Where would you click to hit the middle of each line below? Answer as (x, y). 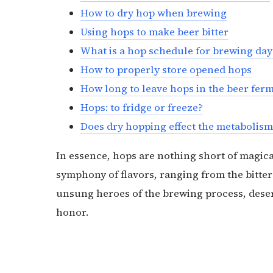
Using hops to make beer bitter (154, 32)
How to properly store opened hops (166, 70)
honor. (72, 213)
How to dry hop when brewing (154, 13)
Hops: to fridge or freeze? (142, 108)
